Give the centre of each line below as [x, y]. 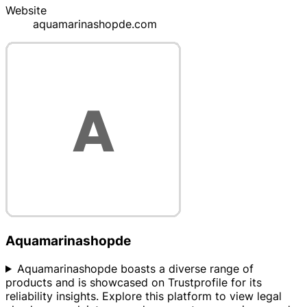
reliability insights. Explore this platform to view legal [144, 296]
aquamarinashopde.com [95, 24]
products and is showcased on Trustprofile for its [134, 282]
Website [26, 11]
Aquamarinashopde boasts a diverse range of [135, 268]
